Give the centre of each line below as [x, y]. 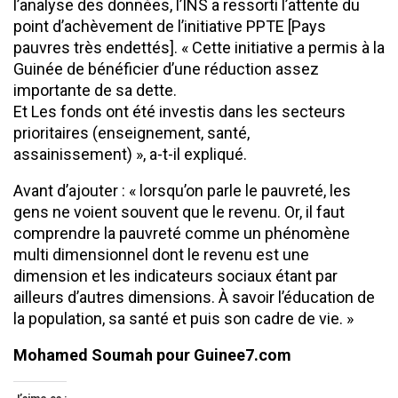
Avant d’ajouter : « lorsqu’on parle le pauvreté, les [182, 190]
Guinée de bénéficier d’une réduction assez [166, 68]
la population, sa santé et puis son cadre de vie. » [183, 318]
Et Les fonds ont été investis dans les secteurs [179, 111]
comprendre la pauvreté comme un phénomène [182, 233]
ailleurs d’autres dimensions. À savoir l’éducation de [194, 297]
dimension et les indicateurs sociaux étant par [175, 275]
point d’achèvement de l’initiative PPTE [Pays [170, 26]
